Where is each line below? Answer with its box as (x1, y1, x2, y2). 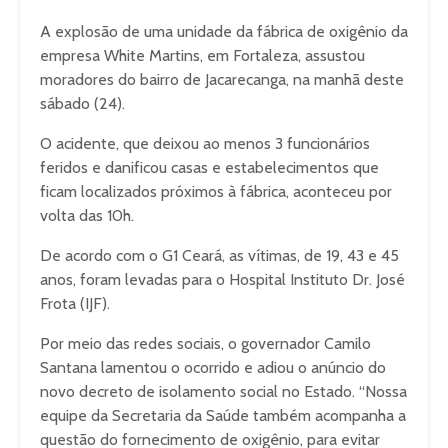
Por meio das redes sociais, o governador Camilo (40, 334, 371, 353)
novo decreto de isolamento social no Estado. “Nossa (40, 382, 407, 401)
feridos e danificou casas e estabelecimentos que (40, 158, 379, 177)
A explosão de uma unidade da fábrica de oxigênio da (40, 22, 408, 41)
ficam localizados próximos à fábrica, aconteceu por (40, 182, 392, 201)
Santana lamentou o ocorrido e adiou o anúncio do (40, 358, 386, 377)
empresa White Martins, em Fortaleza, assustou (40, 46, 365, 65)
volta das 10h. (40, 206, 134, 225)
